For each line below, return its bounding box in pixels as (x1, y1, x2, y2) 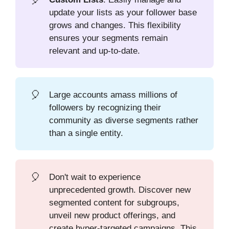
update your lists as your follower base (49, 7, 197, 17)
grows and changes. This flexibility (49, 20, 181, 30)
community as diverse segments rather (49, 115, 199, 125)
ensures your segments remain (49, 33, 168, 43)
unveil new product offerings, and (49, 210, 176, 220)
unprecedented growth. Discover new (49, 185, 191, 195)
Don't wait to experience (49, 172, 141, 182)
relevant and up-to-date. (49, 45, 141, 56)
